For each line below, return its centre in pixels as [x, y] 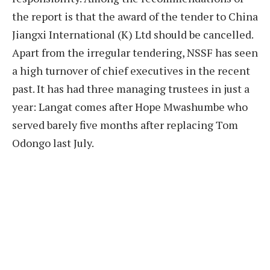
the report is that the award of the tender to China [135, 16]
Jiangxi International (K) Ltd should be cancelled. [133, 34]
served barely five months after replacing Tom [125, 124]
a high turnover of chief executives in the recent [131, 70]
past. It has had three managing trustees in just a [131, 88]
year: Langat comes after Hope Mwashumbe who [130, 106]
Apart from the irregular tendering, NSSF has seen [135, 52]
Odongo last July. [53, 143]
